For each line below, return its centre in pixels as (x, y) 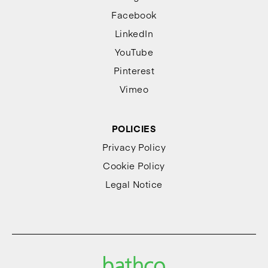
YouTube (134, 52)
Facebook (134, 15)
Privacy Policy (134, 147)
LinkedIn (134, 33)
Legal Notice (134, 184)
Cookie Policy (134, 165)
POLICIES (134, 128)
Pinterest (134, 70)
